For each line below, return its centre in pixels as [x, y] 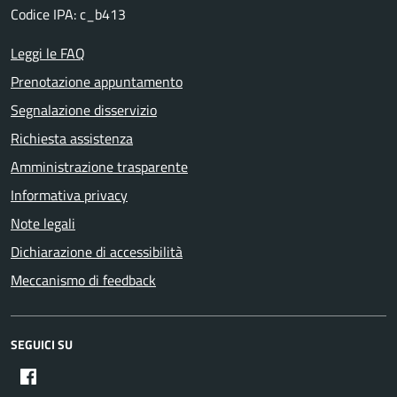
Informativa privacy [69, 195]
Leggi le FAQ [48, 53]
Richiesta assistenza [72, 138]
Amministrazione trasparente [99, 167]
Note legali [43, 223]
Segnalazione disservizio [84, 110]
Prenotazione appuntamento [97, 82]
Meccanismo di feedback [83, 280]
